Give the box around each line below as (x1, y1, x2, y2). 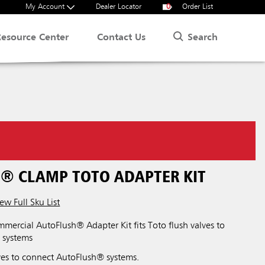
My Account (25, 3, 67, 11)
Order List (180, 3, 213, 11)
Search (188, 33, 218, 43)
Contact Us (97, 33, 146, 43)
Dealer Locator (96, 3, 141, 11)
